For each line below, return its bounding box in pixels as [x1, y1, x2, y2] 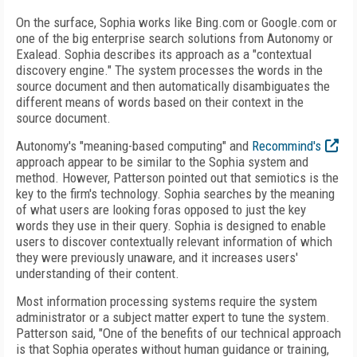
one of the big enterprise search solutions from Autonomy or [16, 30, 333, 46]
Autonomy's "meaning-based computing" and [16, 138, 252, 154]
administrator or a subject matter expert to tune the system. [16, 309, 330, 325]
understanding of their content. [16, 265, 179, 281]
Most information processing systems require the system [16, 293, 317, 309]
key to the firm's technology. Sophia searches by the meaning [16, 186, 335, 202]
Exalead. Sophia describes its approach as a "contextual [16, 46, 312, 62]
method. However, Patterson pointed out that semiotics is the [16, 170, 339, 186]
